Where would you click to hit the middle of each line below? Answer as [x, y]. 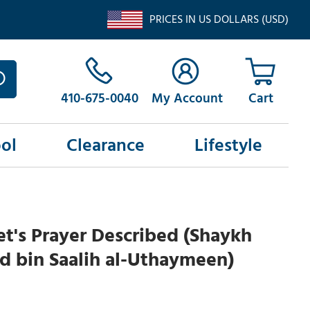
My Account [187, 99]
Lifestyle [228, 146]
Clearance [105, 146]
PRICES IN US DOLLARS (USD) [219, 19]
